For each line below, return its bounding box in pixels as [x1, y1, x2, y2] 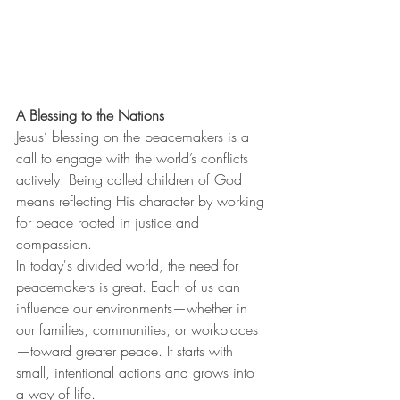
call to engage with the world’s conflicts [16, 147, 253, 168]
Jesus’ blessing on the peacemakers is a [16, 126, 254, 146]
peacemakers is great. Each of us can [16, 276, 245, 296]
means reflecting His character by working [16, 190, 269, 211]
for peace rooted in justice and [16, 212, 204, 232]
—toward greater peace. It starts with [16, 340, 237, 361]
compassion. [16, 233, 92, 254]
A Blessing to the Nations [16, 104, 164, 125]
